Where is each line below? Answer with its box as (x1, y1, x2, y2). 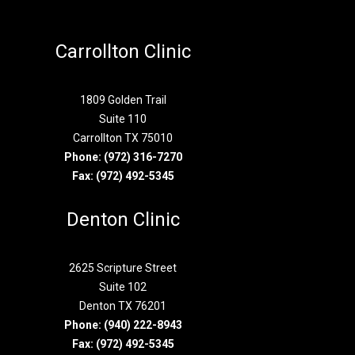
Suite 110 (99, 113, 147, 125)
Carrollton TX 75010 (73, 132, 174, 144)
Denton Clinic (66, 208, 180, 231)
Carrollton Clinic (55, 40, 191, 63)
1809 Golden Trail (79, 94, 166, 106)
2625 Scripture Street (69, 261, 177, 274)
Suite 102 (99, 281, 147, 293)
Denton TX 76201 (79, 300, 167, 312)
